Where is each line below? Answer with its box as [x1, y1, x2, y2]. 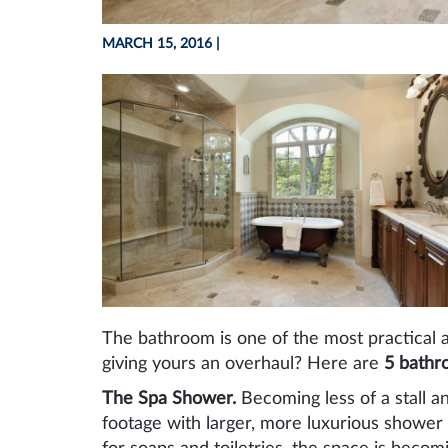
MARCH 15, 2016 [102, 36, 212, 51]
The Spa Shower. [102, 389, 241, 408]
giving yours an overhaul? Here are [102, 354, 384, 373]
